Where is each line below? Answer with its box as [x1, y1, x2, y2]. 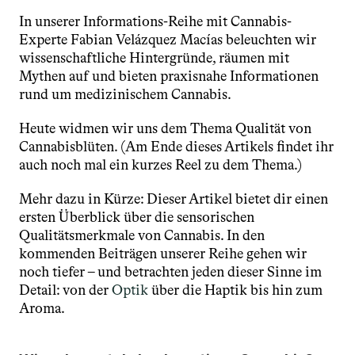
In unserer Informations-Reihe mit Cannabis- [19, 13, 292, 30]
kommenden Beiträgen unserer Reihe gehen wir [19, 245, 307, 262]
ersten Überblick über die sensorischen [19, 208, 254, 226]
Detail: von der [19, 281, 112, 299]
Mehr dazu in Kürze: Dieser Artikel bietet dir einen [19, 190, 328, 208]
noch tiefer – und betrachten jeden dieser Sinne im [19, 263, 322, 281]
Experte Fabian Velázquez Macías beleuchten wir [19, 31, 316, 48]
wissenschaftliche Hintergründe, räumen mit [19, 49, 289, 67]
